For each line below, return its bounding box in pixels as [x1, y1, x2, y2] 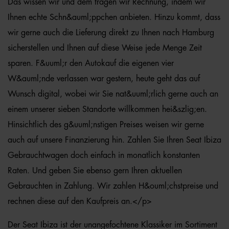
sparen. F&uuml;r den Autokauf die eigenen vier [8, 59, 174, 67]
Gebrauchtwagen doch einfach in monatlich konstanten [8, 151, 200, 159]
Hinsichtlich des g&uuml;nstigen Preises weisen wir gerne [8, 121, 204, 129]
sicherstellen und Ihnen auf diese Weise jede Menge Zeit [8, 44, 202, 52]
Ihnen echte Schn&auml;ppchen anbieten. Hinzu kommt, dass [8, 13, 220, 21]
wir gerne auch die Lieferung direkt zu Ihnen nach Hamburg [8, 29, 214, 37]
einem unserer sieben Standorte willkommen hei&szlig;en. [8, 105, 207, 113]
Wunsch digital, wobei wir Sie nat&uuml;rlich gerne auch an [8, 90, 218, 98]
